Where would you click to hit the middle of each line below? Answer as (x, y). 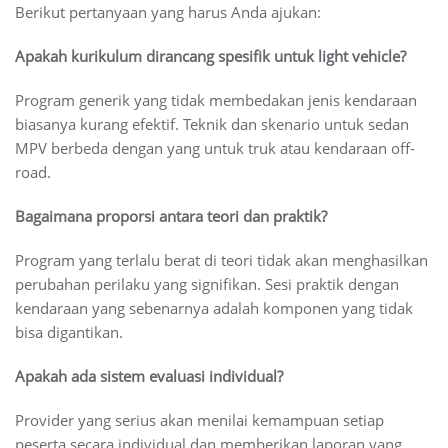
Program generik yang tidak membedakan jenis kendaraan (216, 99)
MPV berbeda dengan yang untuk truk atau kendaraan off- (215, 147)
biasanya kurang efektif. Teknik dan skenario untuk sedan (212, 123)
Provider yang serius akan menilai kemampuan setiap (199, 419)
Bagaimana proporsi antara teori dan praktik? (171, 215)
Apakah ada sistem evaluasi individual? (149, 375)
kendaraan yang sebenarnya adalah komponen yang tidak (214, 307)
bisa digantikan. (69, 331)
